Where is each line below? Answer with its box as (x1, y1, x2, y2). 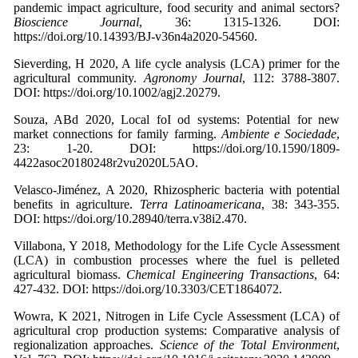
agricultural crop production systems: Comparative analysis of (14, 324, 340, 338)
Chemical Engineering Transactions (126, 268, 315, 282)
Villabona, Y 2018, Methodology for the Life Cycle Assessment (14, 239, 340, 253)
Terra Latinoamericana (139, 197, 261, 212)
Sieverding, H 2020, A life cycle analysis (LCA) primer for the (14, 57, 340, 71)
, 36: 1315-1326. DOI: (139, 15, 340, 30)
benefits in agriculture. (14, 197, 140, 212)
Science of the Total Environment (159, 338, 337, 352)
